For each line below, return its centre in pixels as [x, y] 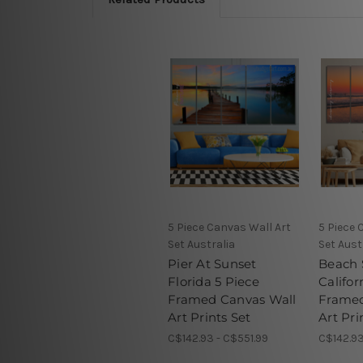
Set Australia [201, 244]
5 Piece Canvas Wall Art [229, 227]
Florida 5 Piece [214, 281]
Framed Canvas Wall [232, 299]
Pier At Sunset [212, 263]
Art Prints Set [209, 317]
